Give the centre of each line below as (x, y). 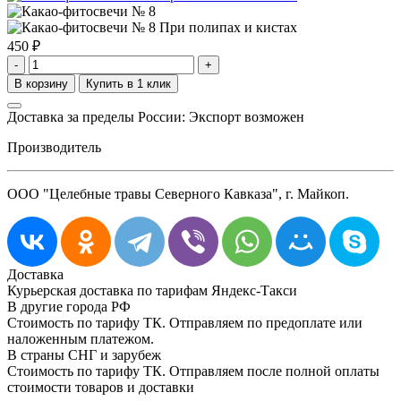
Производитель (54, 147)
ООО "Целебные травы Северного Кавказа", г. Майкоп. (178, 193)
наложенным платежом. (81, 338)
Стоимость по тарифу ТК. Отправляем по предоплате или (185, 322)
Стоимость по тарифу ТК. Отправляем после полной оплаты (193, 371)
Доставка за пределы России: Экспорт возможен (156, 116)
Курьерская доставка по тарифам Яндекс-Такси (152, 290)
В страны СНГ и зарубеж (84, 354)
